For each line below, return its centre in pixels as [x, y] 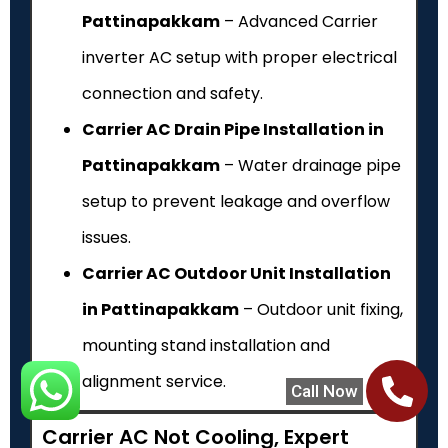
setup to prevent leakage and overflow [236, 202]
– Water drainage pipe [310, 166]
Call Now [324, 391]
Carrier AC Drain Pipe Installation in [233, 130]
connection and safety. [172, 94]
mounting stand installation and [206, 346]
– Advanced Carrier [299, 22]
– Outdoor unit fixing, [321, 310]
